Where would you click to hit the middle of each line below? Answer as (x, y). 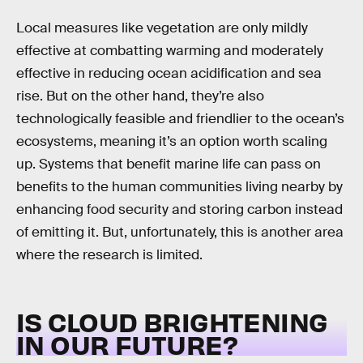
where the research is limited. (109, 254)
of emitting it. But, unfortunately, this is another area (180, 232)
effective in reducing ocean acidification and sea (169, 73)
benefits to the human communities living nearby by (179, 186)
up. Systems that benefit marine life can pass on (169, 164)
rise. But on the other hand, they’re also (140, 96)
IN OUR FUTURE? (127, 344)
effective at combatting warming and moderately (170, 50)
